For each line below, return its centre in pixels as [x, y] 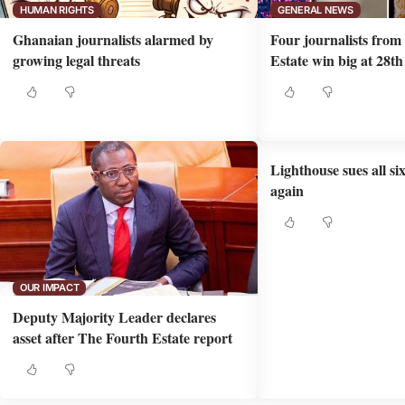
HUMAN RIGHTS [57, 9]
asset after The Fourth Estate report [123, 338]
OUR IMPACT [49, 287]
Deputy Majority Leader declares [115, 317]
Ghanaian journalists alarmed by [113, 39]
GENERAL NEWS [315, 9]
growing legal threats [77, 60]
